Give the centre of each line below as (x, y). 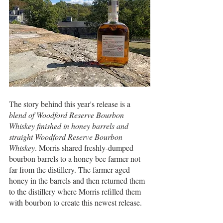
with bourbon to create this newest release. (75, 202)
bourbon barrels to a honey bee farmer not (76, 159)
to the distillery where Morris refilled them (76, 191)
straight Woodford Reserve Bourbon (67, 137)
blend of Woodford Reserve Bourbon (67, 115)
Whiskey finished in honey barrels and (70, 126)
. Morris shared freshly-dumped (85, 148)
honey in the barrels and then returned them (78, 180)
